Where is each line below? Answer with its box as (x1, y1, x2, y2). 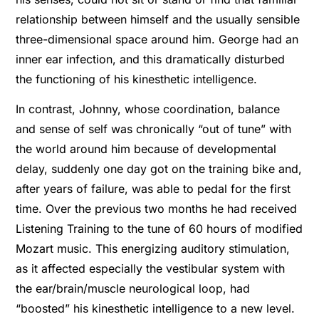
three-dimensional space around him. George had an (16, 31, 299, 46)
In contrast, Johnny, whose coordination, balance (16, 102, 281, 117)
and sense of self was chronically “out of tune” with (16, 122, 292, 137)
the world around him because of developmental (16, 142, 277, 157)
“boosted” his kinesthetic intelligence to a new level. (16, 301, 296, 316)
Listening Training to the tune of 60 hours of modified (16, 221, 303, 236)
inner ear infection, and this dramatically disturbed (16, 51, 286, 66)
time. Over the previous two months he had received (16, 202, 298, 216)
